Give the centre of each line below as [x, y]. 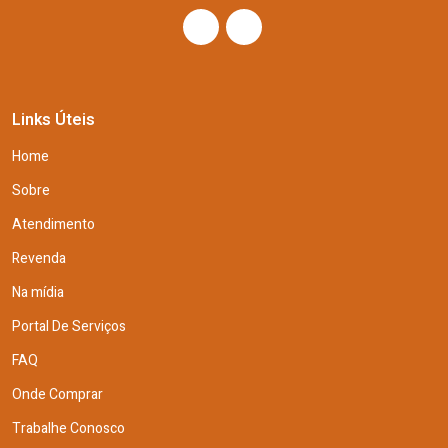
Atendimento [53, 224]
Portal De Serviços [69, 326]
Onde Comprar [57, 394]
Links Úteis [53, 119]
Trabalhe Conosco [68, 428]
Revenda [39, 258]
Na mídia [38, 292]
